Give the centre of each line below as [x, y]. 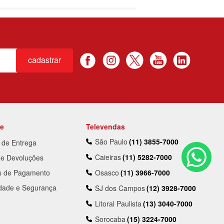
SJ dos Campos [120, 188]
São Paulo [111, 142]
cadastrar [44, 60]
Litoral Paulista [118, 204]
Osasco [107, 173]
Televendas [106, 127]
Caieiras [108, 157]
